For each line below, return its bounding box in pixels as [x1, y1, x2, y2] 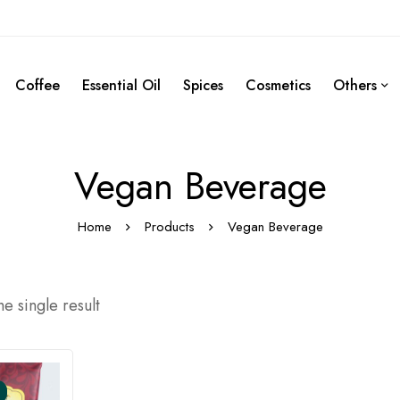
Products [144, 216, 195, 237]
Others [333, 74, 377, 96]
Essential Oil [82, 74, 161, 96]
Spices [183, 74, 223, 96]
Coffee [15, 74, 60, 96]
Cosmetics [246, 74, 311, 96]
